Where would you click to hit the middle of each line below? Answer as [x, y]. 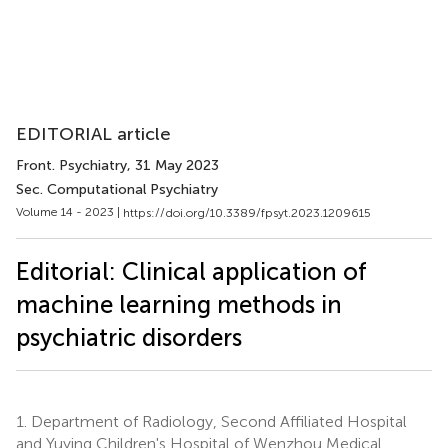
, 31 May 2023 [173, 165]
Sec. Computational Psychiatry [117, 189]
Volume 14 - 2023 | [69, 212]
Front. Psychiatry [71, 165]
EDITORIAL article [93, 134]
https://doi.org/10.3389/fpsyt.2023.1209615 [247, 212]
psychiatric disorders [129, 337]
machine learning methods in [179, 304]
